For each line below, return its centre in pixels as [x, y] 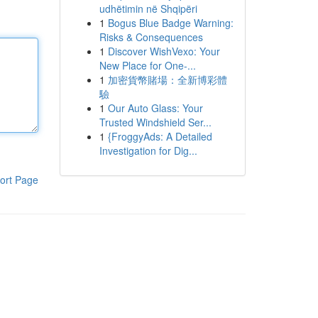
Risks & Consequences [151, 37]
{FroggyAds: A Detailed [160, 136]
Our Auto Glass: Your [155, 108]
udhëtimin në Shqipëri [148, 9]
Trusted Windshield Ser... [155, 122]
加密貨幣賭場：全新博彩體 [167, 79]
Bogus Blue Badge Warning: [170, 23]
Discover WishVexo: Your [164, 51]
